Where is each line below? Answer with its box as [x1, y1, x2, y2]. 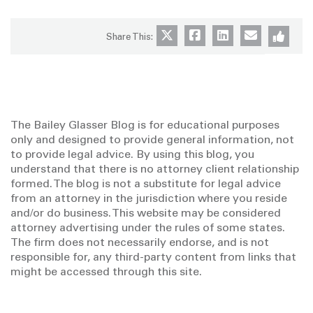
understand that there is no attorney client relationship [10, 164, 299, 175]
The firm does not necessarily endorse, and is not [10, 238, 269, 249]
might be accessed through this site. [10, 267, 202, 278]
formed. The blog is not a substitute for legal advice [10, 179, 281, 190]
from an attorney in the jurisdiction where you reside [10, 194, 287, 205]
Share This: [105, 34, 153, 43]
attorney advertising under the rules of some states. [10, 223, 285, 234]
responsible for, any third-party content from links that [10, 252, 296, 263]
